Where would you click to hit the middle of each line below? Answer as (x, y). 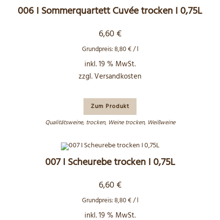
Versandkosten (118, 76)
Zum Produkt (110, 106)
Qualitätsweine (64, 123)
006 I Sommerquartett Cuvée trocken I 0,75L (110, 11)
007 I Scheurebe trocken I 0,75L (110, 163)
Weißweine (161, 123)
